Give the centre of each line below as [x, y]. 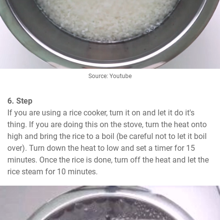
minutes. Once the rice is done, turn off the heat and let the [108, 160]
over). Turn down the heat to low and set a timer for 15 [101, 148]
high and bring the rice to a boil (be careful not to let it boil [107, 137]
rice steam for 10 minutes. [53, 172]
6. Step [20, 101]
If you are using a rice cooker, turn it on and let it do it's [101, 113]
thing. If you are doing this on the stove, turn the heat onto [107, 125]
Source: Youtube [110, 76]
